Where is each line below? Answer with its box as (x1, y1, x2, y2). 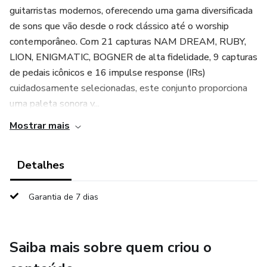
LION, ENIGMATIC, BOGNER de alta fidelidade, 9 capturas (10, 51, 257, 64)
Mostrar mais (10, 119, 70, 132)
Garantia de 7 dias (29, 191, 98, 203)
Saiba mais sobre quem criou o (10, 238, 212, 257)
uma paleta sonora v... (10, 97, 100, 110)
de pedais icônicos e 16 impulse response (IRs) (10, 66, 206, 79)
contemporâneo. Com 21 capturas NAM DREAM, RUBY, (10, 35, 246, 48)
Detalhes (17, 158, 64, 172)
